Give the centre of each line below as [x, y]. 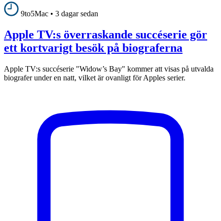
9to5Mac [35, 13]
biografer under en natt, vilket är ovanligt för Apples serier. [95, 77]
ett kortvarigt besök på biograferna [93, 48]
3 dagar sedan [77, 13]
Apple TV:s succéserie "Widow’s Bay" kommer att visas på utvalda [109, 69]
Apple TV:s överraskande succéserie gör [106, 34]
